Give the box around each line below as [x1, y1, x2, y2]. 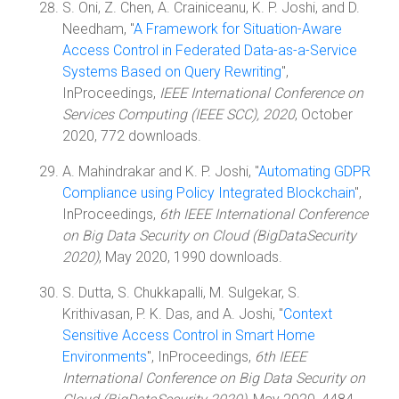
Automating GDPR [258, 163, 370, 180]
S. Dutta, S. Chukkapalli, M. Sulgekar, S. [62, 284, 300, 301]
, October [295, 106, 353, 123]
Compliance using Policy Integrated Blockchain [62, 184, 354, 201]
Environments [62, 348, 147, 365]
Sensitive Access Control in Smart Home [62, 327, 315, 344]
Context [283, 305, 332, 322]
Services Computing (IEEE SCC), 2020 [62, 106, 295, 123]
